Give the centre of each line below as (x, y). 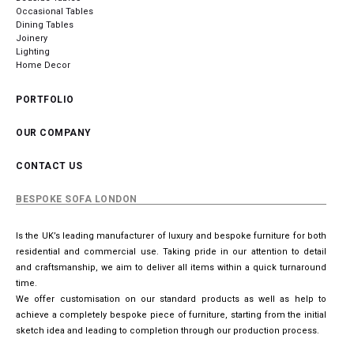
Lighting (33, 52)
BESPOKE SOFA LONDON (77, 200)
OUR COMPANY (54, 133)
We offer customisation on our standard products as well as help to (171, 299)
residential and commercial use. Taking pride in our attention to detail (171, 252)
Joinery (32, 39)
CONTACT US (49, 166)
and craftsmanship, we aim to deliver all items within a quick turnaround (171, 268)
